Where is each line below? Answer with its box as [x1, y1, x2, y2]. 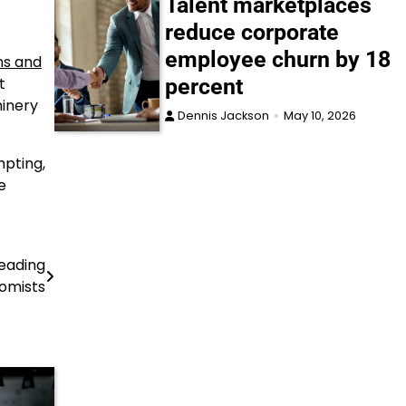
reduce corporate [165, 19, 340, 46]
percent [165, 73, 244, 101]
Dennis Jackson [178, 108, 270, 124]
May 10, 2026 [284, 108, 357, 124]
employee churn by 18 [165, 46, 391, 73]
